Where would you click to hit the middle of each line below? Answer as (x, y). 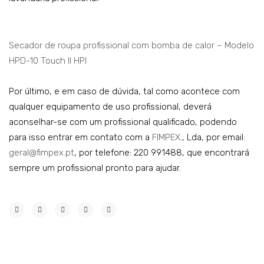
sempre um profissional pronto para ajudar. (95, 168)
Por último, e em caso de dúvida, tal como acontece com (124, 92)
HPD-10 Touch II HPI (48, 61)
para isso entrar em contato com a (80, 138)
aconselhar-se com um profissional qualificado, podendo (123, 122)
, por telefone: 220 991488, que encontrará (162, 153)
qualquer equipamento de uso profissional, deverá (110, 107)
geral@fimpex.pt (42, 153)
